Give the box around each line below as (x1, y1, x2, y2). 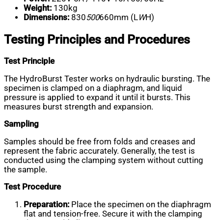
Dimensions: (24, 13, 69, 23)
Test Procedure (4, 182, 61, 192)
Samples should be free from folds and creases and (4, 137, 195, 146)
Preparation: (24, 199, 69, 209)
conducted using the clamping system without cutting (4, 155, 203, 165)
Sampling (4, 119, 39, 129)
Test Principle (4, 56, 55, 66)
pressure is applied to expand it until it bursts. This (4, 92, 191, 102)
